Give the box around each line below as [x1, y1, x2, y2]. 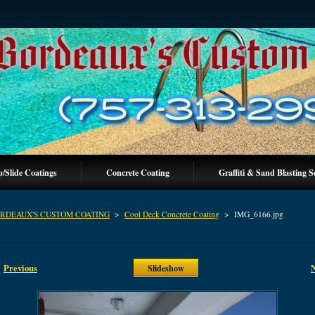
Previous [4, 262, 37, 274]
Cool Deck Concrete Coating [124, 209, 219, 219]
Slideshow [148, 262, 184, 274]
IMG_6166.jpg [234, 209, 283, 219]
